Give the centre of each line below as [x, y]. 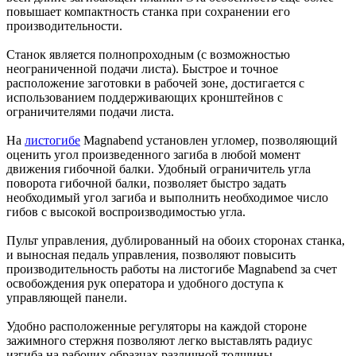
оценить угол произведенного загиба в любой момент [153, 154]
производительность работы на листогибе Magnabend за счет [172, 269]
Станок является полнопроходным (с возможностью [148, 54]
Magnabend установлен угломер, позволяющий [209, 140]
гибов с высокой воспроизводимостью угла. [126, 211]
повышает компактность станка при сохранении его [148, 11]
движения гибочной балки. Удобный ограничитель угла [159, 168]
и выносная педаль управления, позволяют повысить [151, 254]
